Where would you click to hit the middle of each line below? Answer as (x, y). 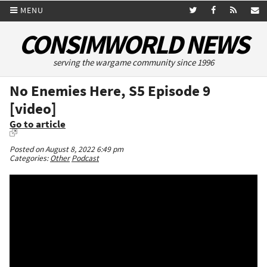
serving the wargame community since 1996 (133, 63)
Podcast (85, 159)
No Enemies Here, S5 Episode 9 (110, 91)
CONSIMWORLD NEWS (133, 44)
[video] (33, 109)
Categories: (30, 159)
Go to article (38, 125)
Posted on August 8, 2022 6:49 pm (66, 150)
